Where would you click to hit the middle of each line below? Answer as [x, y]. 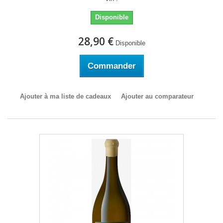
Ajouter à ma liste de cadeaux [65, 96]
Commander [111, 66]
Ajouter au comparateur [157, 96]
